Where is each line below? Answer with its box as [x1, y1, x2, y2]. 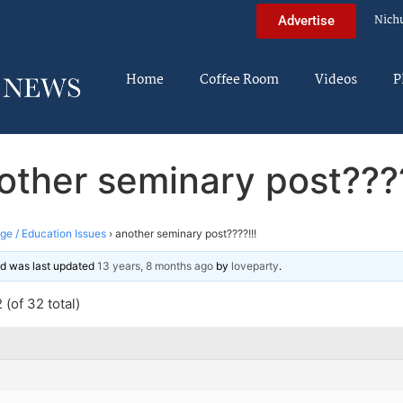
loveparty [231, 258, 279, 273]
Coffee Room [200, 69, 279, 91]
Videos [315, 69, 357, 91]
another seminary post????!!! [115, 226, 256, 240]
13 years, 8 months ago [97, 258, 213, 273]
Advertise [278, 12, 335, 29]
